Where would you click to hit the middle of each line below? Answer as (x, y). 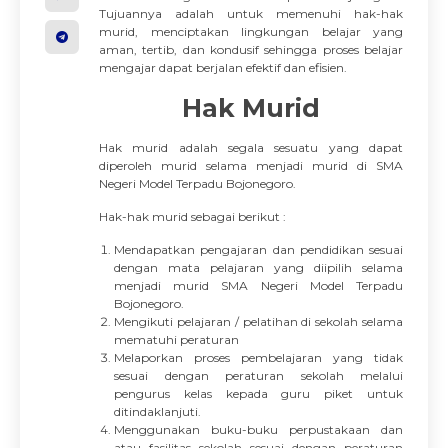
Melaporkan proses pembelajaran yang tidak (258, 357)
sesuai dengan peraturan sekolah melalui (258, 375)
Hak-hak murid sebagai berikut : (192, 216)
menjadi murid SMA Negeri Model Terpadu (258, 285)
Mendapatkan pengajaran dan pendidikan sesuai (258, 249)
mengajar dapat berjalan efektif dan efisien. (223, 67)
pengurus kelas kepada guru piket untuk (258, 393)
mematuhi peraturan (176, 339)
